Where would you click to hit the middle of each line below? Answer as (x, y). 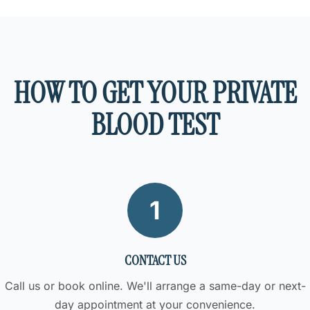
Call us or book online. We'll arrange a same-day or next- (155, 285)
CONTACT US (155, 260)
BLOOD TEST (155, 125)
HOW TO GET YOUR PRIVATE (155, 93)
